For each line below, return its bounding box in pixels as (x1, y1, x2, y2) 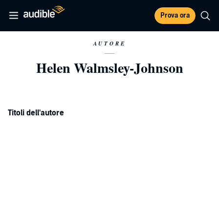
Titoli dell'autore (8, 108, 64, 118)
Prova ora (160, 11, 190, 20)
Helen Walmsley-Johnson (36, 58, 183, 78)
